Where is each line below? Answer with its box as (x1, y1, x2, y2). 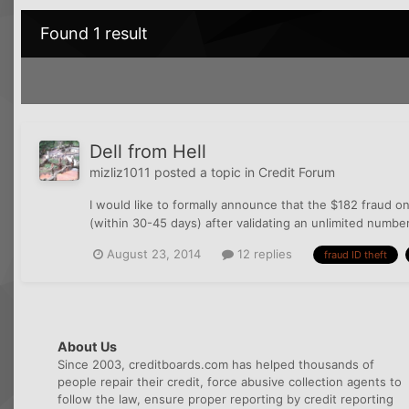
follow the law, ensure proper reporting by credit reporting (58, 391, 393, 406)
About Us (58, 338, 117, 354)
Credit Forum (258, 164, 335, 181)
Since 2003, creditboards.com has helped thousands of (58, 356, 374, 372)
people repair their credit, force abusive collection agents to (58, 373, 402, 389)
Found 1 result (40, 24, 148, 44)
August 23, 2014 (107, 246, 201, 262)
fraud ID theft (324, 247, 387, 261)
